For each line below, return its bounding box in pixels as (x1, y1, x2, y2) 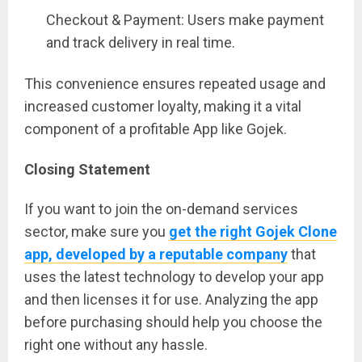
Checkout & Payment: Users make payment (46, 11, 324, 29)
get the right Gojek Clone (169, 222, 337, 240)
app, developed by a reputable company (24, 245, 288, 263)
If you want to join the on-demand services (24, 200, 298, 217)
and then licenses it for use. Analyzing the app (24, 290, 318, 308)
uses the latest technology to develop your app (24, 267, 324, 285)
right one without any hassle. (24, 335, 208, 353)
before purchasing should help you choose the (24, 313, 322, 330)
